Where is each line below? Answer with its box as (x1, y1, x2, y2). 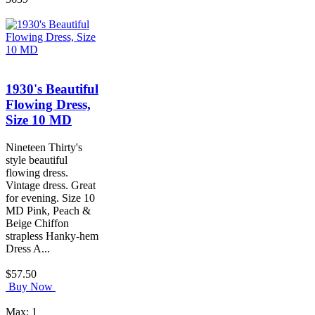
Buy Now (6, 281, 56, 293)
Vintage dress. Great (6, 179, 96, 192)
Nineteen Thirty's (6, 141, 82, 154)
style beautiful (6, 154, 67, 167)
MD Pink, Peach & (6, 205, 91, 217)
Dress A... (6, 243, 50, 255)
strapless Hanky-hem (6, 230, 98, 243)
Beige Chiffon (6, 217, 69, 230)
